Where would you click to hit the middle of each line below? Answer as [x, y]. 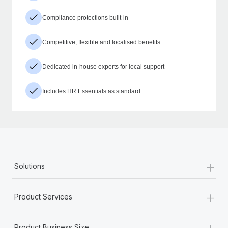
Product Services [43, 196]
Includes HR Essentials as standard [91, 91]
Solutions [30, 166]
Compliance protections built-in [85, 18]
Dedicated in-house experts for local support [103, 66]
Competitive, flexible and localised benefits [101, 42]
